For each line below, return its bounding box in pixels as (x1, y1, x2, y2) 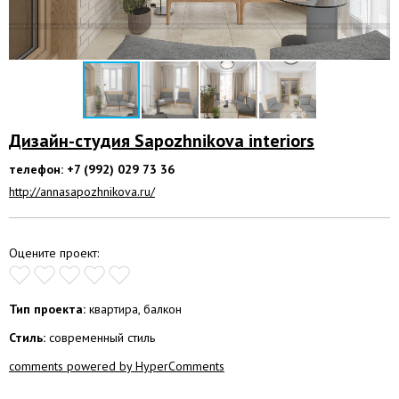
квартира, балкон (85, 300, 182, 317)
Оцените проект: (9, 244, 99, 261)
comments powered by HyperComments (9, 357, 224, 374)
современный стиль (45, 329, 155, 346)
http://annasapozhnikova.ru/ (9, 183, 155, 199)
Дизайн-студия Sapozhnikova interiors (9, 128, 314, 152)
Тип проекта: (9, 300, 85, 317)
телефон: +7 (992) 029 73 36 (9, 160, 175, 177)
